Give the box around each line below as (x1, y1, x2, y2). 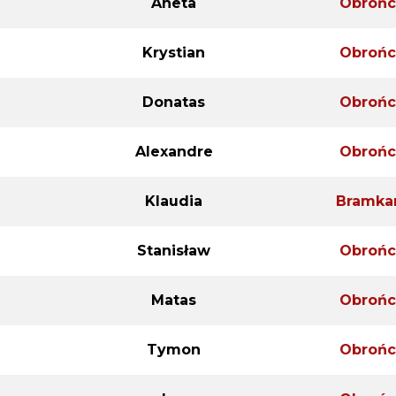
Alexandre (134, 142, 213, 160)
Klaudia (145, 192, 202, 209)
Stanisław (137, 241, 210, 259)
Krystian (142, 43, 205, 61)
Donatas (142, 93, 205, 110)
